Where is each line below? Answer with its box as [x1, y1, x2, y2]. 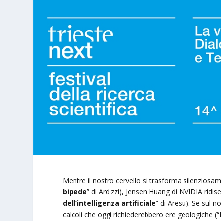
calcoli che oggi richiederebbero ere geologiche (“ [63, 210, 220, 220]
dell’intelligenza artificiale [63, 198, 156, 208]
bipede [63, 187, 87, 197]
